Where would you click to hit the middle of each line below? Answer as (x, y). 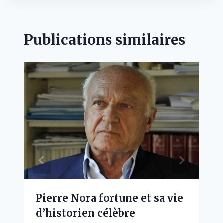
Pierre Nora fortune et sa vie (110, 198)
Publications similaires (105, 40)
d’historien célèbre (86, 213)
